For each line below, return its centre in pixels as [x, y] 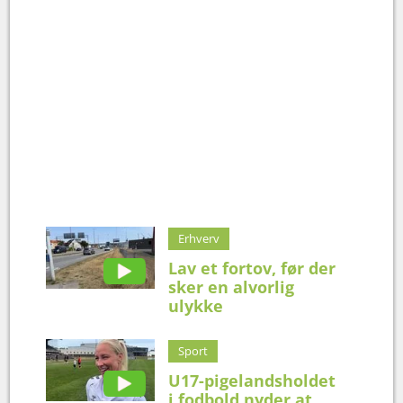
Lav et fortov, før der [252, 269]
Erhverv [199, 239]
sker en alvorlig [232, 287]
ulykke [196, 306]
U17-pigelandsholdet [252, 381]
